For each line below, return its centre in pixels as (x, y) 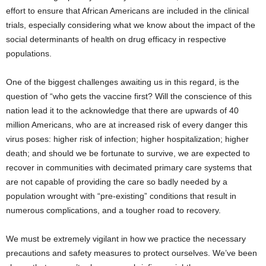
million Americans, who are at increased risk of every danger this (127, 125)
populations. (29, 54)
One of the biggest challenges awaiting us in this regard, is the (123, 82)
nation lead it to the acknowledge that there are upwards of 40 (122, 111)
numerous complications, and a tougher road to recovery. (113, 210)
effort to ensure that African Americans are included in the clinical (127, 11)
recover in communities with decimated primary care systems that (129, 168)
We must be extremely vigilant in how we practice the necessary (126, 239)
